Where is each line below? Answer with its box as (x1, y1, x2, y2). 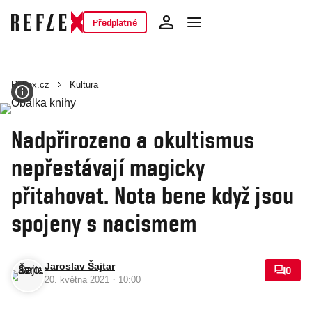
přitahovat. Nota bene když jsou (11, 180, 294, 210)
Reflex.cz (11, 79, 49, 90)
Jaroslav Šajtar (45, 260, 115, 272)
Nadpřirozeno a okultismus (11, 125, 254, 154)
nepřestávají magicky (11, 153, 205, 182)
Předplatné (92, 17, 137, 28)
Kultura (70, 79, 98, 90)
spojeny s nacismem (11, 208, 197, 237)
